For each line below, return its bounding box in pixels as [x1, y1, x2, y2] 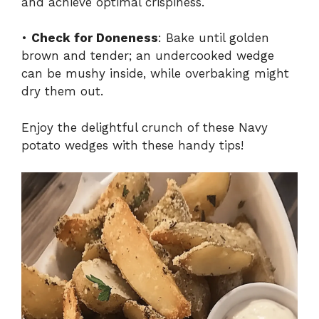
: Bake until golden [158, 31, 269, 46]
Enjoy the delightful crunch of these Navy [21, 120, 268, 135]
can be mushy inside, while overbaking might [21, 66, 289, 81]
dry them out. [21, 84, 103, 99]
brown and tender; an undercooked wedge [21, 48, 274, 63]
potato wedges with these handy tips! [21, 137, 244, 152]
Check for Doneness [31, 31, 158, 46]
